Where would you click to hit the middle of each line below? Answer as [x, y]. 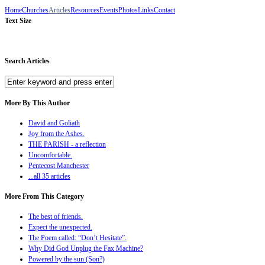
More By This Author [37, 103]
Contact [164, 10]
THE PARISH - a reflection [67, 144]
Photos [128, 10]
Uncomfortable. [50, 155]
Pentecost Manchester [59, 165]
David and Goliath [54, 123]
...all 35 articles [49, 176]
